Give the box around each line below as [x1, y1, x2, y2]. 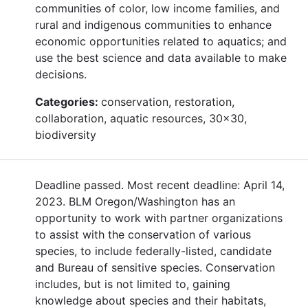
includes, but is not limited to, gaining [35, 276, 230, 291]
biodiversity [35, 127, 96, 142]
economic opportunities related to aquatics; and [35, 34, 287, 48]
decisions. [35, 67, 87, 81]
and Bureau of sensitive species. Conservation [35, 260, 275, 274]
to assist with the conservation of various [35, 227, 251, 241]
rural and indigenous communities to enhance [35, 17, 272, 32]
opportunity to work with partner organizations [35, 210, 283, 225]
